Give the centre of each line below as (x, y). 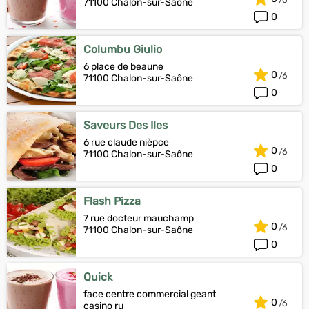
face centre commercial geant (150, 294)
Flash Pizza (112, 201)
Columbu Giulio (123, 49)
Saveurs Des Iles (126, 125)
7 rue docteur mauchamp (139, 218)
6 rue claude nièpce (126, 142)
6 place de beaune (123, 67)
